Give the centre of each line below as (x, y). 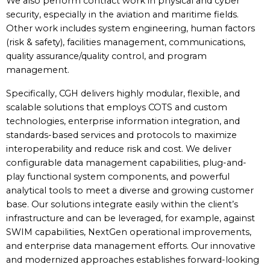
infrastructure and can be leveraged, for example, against (130, 218)
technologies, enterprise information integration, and (123, 121)
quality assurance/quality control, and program (106, 56)
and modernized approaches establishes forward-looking (133, 260)
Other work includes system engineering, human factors (130, 28)
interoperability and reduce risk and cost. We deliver (119, 149)
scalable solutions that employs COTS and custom (117, 107)
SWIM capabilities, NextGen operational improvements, (129, 232)
